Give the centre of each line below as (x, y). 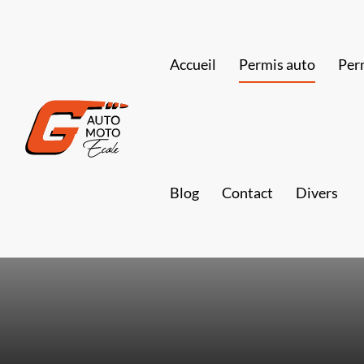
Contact (247, 193)
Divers (316, 193)
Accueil (193, 64)
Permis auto (277, 64)
